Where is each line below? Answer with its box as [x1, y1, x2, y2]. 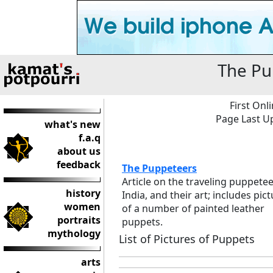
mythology [48, 227, 101, 240]
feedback [57, 158, 101, 171]
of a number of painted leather [122, 202, 264, 215]
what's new [44, 118, 101, 131]
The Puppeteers [122, 161, 197, 175]
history [66, 186, 101, 200]
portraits [57, 213, 101, 227]
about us [57, 144, 101, 158]
